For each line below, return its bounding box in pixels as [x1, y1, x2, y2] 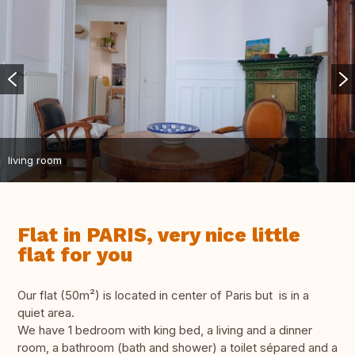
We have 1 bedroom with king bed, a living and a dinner [17, 323, 312, 338]
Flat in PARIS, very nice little [17, 223, 300, 247]
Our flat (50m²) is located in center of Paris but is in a [17, 288, 309, 303]
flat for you [17, 243, 132, 267]
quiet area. [17, 305, 74, 321]
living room [8, 153, 62, 166]
